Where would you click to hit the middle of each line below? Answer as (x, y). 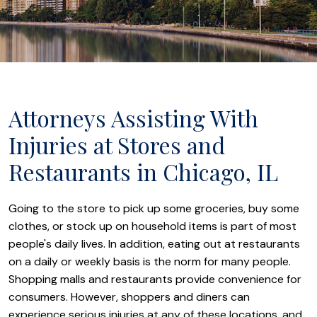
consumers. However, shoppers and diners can (129, 297)
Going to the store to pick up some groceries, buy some (154, 208)
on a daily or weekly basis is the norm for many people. (150, 261)
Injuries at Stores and (117, 145)
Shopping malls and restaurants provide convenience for (155, 279)
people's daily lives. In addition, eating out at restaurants (154, 244)
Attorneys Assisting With (133, 118)
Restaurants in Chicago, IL (143, 172)
